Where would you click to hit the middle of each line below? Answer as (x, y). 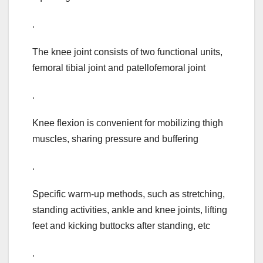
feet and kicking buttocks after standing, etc (121, 226)
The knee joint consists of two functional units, (127, 52)
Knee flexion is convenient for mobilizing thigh (128, 123)
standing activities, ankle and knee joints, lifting (130, 210)
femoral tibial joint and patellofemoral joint (119, 68)
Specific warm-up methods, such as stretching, (129, 194)
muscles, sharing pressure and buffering (115, 139)
